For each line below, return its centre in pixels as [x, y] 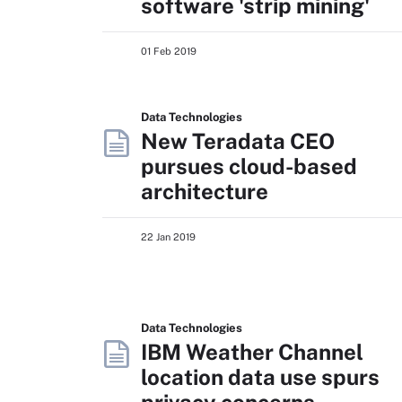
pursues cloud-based [249, 166]
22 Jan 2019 [168, 237]
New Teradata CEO [238, 141]
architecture [205, 191]
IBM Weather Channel [252, 352]
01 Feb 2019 [169, 51]
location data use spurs [260, 377]
